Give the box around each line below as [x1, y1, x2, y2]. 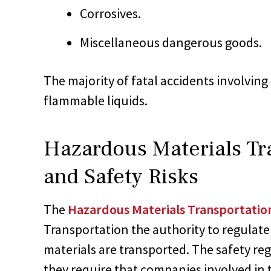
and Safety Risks [44, 162, 198, 191]
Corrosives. [80, 4, 141, 22]
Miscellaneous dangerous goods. [80, 33, 262, 51]
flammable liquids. [44, 91, 148, 109]
